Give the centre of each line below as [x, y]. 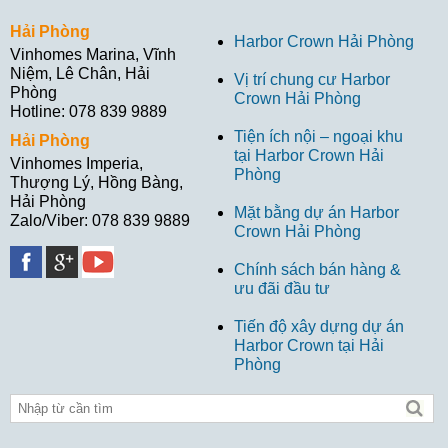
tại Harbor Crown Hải [309, 156]
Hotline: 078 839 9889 [88, 112]
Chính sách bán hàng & [317, 270]
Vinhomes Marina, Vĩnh [93, 55]
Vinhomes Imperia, [76, 164]
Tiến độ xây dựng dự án [319, 327]
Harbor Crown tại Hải [309, 346]
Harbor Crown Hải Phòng [324, 42]
